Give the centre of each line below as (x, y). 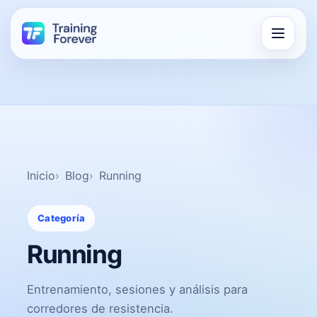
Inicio (41, 175)
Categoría (62, 218)
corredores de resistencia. (100, 309)
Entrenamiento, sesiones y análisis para (137, 289)
